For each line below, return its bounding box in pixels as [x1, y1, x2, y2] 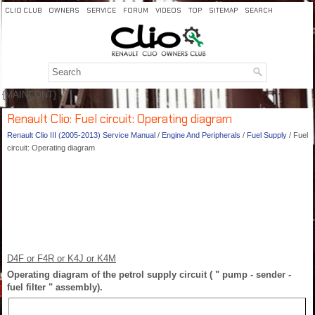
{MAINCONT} [2, 89, 56, 100]
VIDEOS [155, 6, 181, 15]
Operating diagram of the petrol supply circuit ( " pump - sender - [7, 269, 291, 280]
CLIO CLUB [5, 6, 41, 15]
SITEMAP [209, 6, 238, 15]
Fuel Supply [247, 131, 287, 139]
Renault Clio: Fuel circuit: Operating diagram [7, 111, 232, 127]
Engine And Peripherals [162, 131, 240, 139]
